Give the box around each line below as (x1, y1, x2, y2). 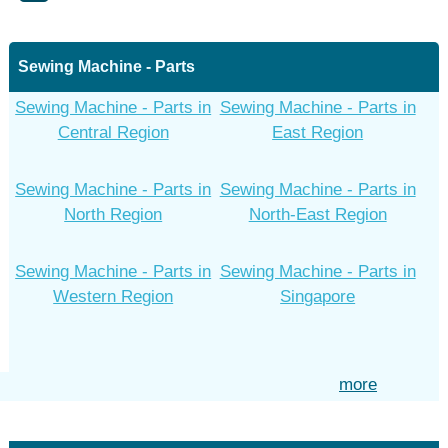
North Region (64, 205, 163, 224)
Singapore (280, 287, 356, 306)
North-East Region (248, 205, 387, 224)
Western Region (53, 287, 174, 306)
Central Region (57, 123, 169, 142)
